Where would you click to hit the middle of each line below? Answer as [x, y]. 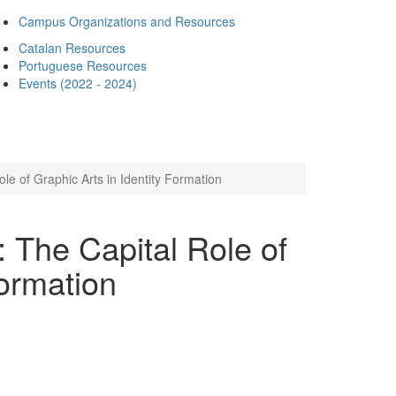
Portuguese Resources [83, 65]
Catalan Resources [72, 48]
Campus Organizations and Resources [127, 21]
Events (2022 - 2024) [78, 83]
